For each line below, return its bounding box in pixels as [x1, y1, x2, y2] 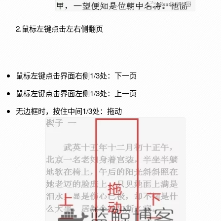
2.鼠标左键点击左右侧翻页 [15, 23, 103, 34]
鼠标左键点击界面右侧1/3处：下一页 [15, 70, 137, 80]
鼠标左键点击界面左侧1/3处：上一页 [15, 88, 137, 99]
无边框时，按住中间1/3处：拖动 [15, 106, 122, 116]
